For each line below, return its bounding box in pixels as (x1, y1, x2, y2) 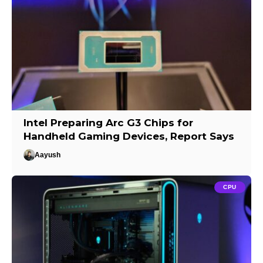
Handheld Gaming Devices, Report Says (23, 130, 235, 142)
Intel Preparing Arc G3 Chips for (23, 116, 194, 129)
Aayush (35, 150, 61, 159)
